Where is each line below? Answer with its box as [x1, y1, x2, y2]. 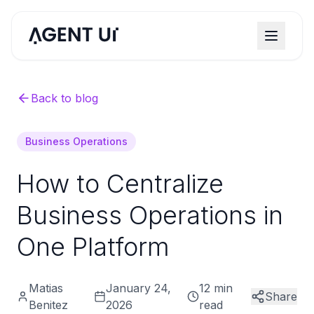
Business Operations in [17, 200, 283, 231]
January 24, [106, 281, 172, 295]
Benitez [29, 298, 68, 312]
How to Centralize [17, 168, 224, 199]
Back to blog [31, 91, 98, 105]
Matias [29, 281, 63, 295]
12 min [199, 281, 233, 295]
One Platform [17, 231, 170, 262]
